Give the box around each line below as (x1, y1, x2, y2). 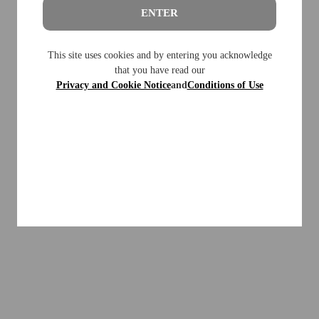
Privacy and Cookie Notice (56, 79, 171, 90)
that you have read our (114, 64, 205, 75)
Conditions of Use (187, 79, 263, 90)
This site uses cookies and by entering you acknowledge (47, 49, 272, 61)
